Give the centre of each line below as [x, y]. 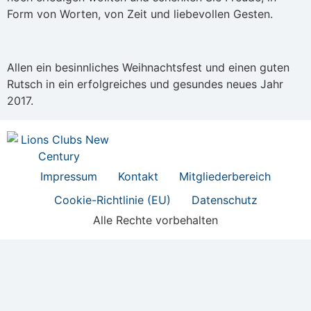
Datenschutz [224, 200]
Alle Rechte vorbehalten [155, 220]
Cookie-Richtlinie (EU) [112, 200]
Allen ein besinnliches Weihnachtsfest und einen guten [148, 68]
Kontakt [138, 176]
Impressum [69, 176]
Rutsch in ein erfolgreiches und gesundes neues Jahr [145, 84]
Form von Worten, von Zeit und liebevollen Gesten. [140, 14]
